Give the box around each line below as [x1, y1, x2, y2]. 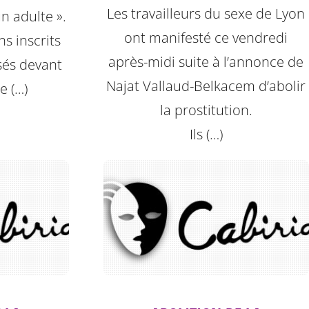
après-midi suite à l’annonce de [108, 52, 304, 72]
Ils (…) [189, 125, 223, 144]
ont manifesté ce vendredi [124, 28, 288, 48]
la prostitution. [159, 101, 252, 120]
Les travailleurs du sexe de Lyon [107, 4, 306, 23]
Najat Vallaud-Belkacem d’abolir [106, 77, 306, 96]
